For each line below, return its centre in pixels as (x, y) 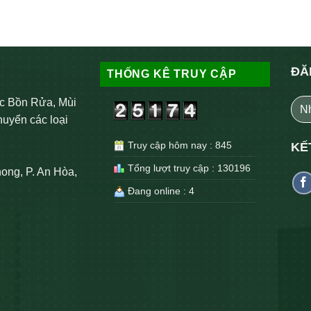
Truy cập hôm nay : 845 (178, 145)
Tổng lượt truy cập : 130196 (188, 168)
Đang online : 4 (160, 191)
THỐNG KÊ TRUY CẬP (172, 74)
